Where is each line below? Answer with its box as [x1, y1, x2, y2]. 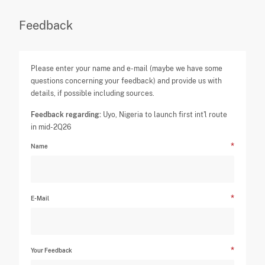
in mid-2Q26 [31, 123, 72, 131]
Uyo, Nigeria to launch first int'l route [101, 111, 228, 119]
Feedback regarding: [31, 111, 102, 119]
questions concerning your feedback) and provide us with [31, 77, 222, 85]
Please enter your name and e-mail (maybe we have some [31, 64, 223, 73]
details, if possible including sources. [31, 89, 155, 98]
